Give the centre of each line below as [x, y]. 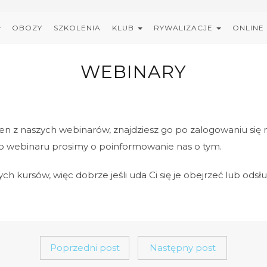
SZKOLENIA [77, 28]
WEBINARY [133, 72]
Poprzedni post [85, 248]
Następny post [182, 248]
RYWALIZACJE [184, 28]
